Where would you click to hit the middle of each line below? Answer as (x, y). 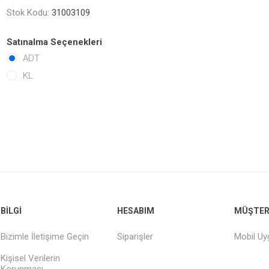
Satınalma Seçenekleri (55, 42)
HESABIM (136, 211)
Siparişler (135, 237)
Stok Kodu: (28, 13)
